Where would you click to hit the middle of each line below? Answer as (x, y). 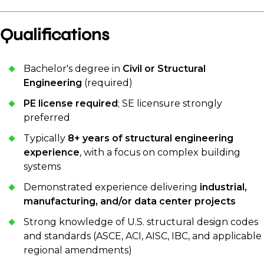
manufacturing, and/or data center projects (130, 202)
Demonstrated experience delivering (112, 187)
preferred (47, 118)
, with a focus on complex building (160, 153)
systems (42, 167)
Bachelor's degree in (73, 69)
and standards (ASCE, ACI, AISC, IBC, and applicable (143, 236)
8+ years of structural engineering (151, 138)
